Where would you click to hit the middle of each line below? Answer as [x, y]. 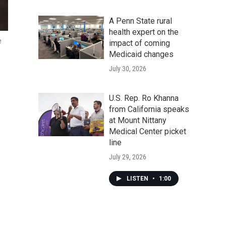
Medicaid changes [141, 54]
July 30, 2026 [128, 69]
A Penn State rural [140, 21]
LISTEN [138, 179]
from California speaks [149, 109]
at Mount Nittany [138, 120]
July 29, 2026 [128, 157]
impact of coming [139, 43]
